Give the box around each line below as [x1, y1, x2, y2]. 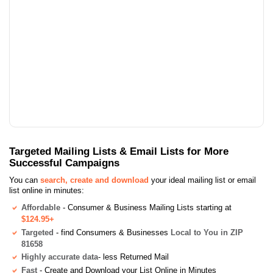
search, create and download [40, 175, 149, 185]
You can [9, 175, 40, 185]
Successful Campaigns [9, 156, 119, 169]
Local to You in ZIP [171, 227, 243, 237]
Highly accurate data [21, 252, 98, 262]
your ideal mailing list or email [149, 175, 256, 185]
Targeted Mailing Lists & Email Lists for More [9, 144, 229, 157]
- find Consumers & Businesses [54, 227, 171, 237]
